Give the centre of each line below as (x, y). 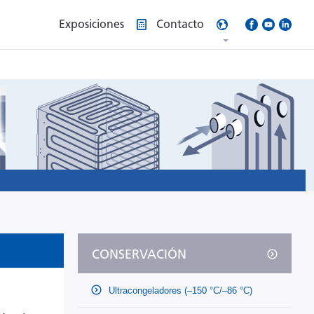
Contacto (180, 24)
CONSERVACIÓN (139, 254)
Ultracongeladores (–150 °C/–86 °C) (179, 291)
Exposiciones (91, 24)
